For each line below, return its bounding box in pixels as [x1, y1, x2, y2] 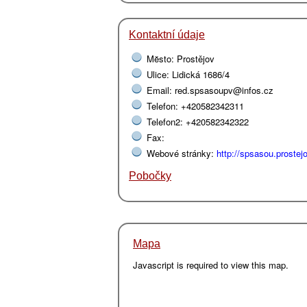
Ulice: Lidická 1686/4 [147, 68, 230, 82]
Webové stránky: [147, 147, 217, 160]
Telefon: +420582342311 [147, 99, 244, 113]
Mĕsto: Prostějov [147, 52, 214, 66]
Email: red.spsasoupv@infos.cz [147, 84, 273, 97]
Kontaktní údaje [129, 29, 205, 40]
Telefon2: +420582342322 [147, 115, 249, 129]
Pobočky [129, 170, 171, 182]
